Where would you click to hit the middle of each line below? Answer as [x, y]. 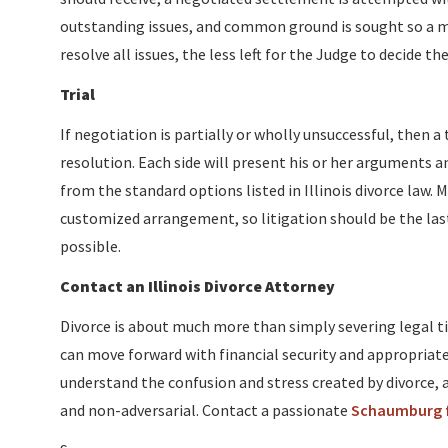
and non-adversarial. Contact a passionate [205, 410]
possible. [90, 246]
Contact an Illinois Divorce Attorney [197, 286]
